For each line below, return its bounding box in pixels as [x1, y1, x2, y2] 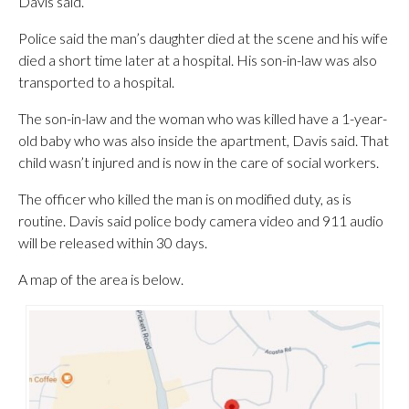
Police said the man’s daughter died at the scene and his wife [18, 29, 388, 47]
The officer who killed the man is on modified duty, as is [18, 190, 351, 207]
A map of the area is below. [18, 270, 184, 288]
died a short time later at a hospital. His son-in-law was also [18, 51, 377, 68]
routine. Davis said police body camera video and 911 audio [18, 212, 383, 229]
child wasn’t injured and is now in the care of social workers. [18, 153, 379, 171]
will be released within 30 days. [18, 234, 207, 251]
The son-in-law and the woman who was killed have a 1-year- [18, 110, 387, 127]
